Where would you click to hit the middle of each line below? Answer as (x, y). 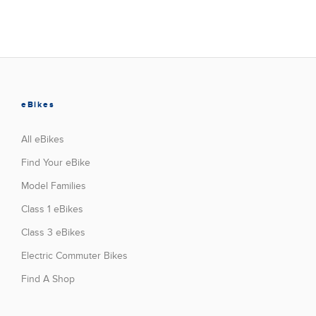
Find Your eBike (56, 162)
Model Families (54, 186)
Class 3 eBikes (53, 232)
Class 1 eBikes (52, 209)
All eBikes (43, 139)
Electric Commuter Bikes (74, 255)
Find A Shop (48, 279)
